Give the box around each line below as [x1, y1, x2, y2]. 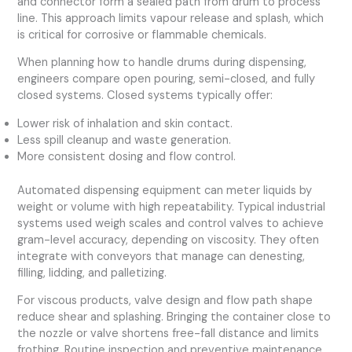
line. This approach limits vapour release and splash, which [17, 10, 324, 26]
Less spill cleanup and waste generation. [17, 132, 232, 148]
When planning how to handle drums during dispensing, [17, 55, 307, 71]
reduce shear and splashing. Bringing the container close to [17, 310, 332, 325]
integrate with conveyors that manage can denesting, [17, 248, 306, 264]
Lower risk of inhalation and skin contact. [17, 115, 233, 131]
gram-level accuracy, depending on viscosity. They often [17, 232, 320, 247]
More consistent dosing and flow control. [17, 148, 236, 164]
